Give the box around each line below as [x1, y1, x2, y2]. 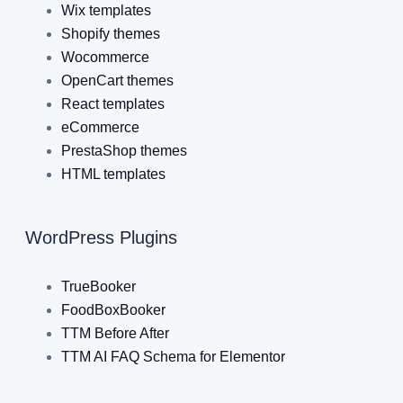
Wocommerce [61, 49, 149, 65]
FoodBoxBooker [61, 301, 166, 318]
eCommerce [61, 119, 139, 135]
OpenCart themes [61, 72, 174, 88]
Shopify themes [61, 25, 160, 41]
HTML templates [61, 166, 166, 182]
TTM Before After [61, 325, 169, 341]
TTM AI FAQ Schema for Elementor [61, 348, 285, 364]
